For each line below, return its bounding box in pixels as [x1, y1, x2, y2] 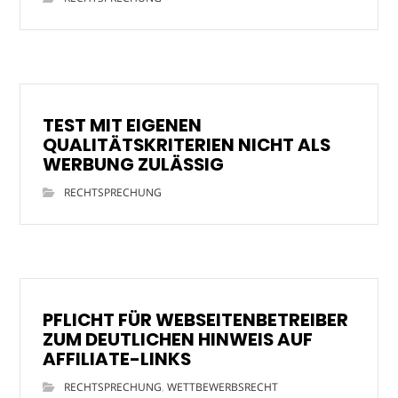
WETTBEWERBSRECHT [167, 378, 279, 394]
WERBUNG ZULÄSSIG [43, 151, 225, 177]
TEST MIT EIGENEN [43, 112, 203, 138]
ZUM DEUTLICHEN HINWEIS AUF [43, 326, 314, 352]
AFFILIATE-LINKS [43, 346, 192, 371]
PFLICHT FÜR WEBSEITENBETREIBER [43, 306, 349, 332]
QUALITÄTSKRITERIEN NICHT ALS [43, 131, 331, 157]
